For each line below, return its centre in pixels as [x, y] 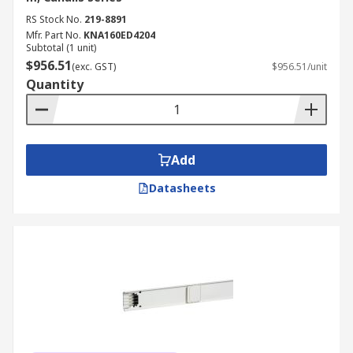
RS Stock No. [54, 19]
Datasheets [182, 188]
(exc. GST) [94, 67]
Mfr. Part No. [54, 35]
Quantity [55, 84]
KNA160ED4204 [119, 35]
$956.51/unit [299, 67]
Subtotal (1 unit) [61, 48]
